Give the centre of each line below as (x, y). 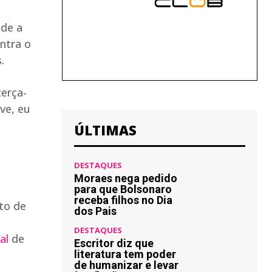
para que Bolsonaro (123, 189)
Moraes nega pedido (126, 178)
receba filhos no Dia (123, 200)
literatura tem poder (125, 254)
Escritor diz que (114, 243)
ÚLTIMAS (105, 130)
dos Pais (95, 211)
